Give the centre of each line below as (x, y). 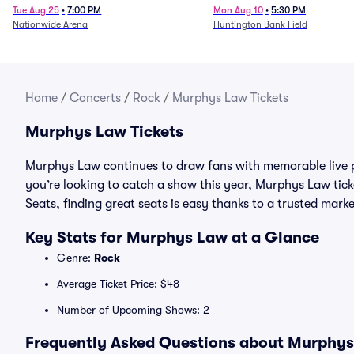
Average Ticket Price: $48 (118, 284)
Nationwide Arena (50, 24)
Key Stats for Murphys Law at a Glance (172, 237)
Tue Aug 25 (36, 10)
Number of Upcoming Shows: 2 (133, 310)
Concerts (95, 98)
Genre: (75, 258)
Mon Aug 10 (238, 10)
